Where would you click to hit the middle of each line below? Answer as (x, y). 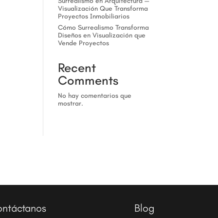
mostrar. (71, 103)
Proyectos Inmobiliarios (94, 16)
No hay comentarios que (95, 96)
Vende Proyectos (84, 43)
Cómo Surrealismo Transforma (104, 27)
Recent (77, 68)
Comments (88, 81)
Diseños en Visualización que (102, 35)
